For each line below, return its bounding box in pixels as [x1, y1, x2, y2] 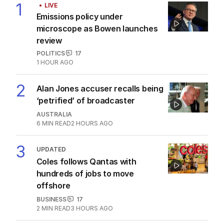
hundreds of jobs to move [36, 168, 134, 178]
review [36, 35, 62, 45]
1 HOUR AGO [36, 58, 73, 66]
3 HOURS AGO [70, 204, 113, 212]
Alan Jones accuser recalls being [36, 83, 163, 93]
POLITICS [36, 49, 65, 57]
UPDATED [36, 145, 66, 153]
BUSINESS [36, 195, 66, 203]
